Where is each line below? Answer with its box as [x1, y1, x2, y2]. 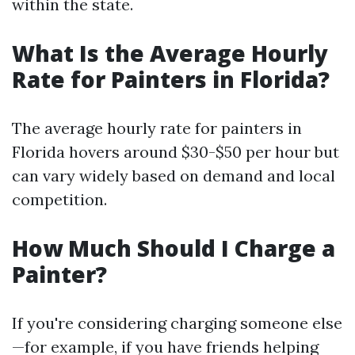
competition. [12, 189, 107, 209]
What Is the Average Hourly [12, 38, 328, 68]
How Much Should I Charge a [12, 233, 335, 263]
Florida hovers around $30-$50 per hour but [12, 142, 339, 162]
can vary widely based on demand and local [12, 166, 335, 185]
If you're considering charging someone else [12, 313, 342, 333]
